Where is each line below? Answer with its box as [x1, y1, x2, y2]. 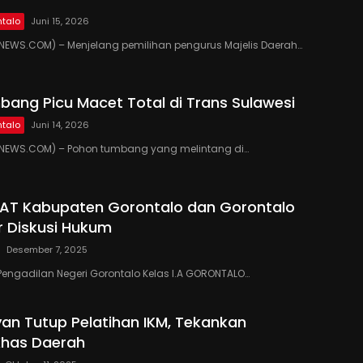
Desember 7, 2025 [6, 243, 88, 257]
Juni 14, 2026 [31, 118, 89, 132]
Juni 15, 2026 [31, 14, 89, 28]
